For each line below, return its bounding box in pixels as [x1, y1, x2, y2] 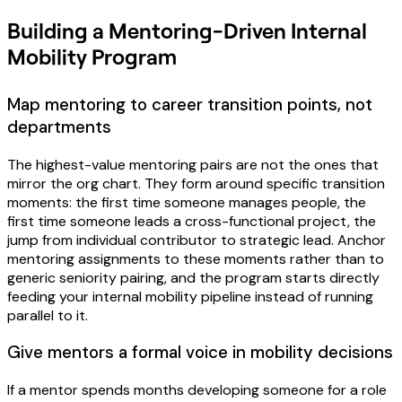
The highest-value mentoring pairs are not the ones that [7, 154, 379, 174]
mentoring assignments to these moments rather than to [7, 249, 384, 268]
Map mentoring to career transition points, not [7, 92, 372, 116]
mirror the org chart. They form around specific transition [7, 173, 385, 193]
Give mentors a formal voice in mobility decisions [7, 341, 393, 364]
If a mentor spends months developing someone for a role [7, 380, 387, 400]
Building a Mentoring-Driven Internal [7, 16, 367, 43]
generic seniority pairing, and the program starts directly [7, 267, 380, 287]
